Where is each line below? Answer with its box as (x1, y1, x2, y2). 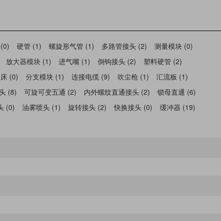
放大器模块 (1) (6, 56, 51, 66)
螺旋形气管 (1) (49, 40, 94, 51)
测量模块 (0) (154, 40, 193, 51)
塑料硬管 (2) (144, 56, 182, 66)
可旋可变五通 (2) (24, 86, 76, 97)
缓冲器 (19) (160, 102, 195, 112)
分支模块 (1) (26, 71, 64, 81)
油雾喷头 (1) (22, 102, 61, 112)
